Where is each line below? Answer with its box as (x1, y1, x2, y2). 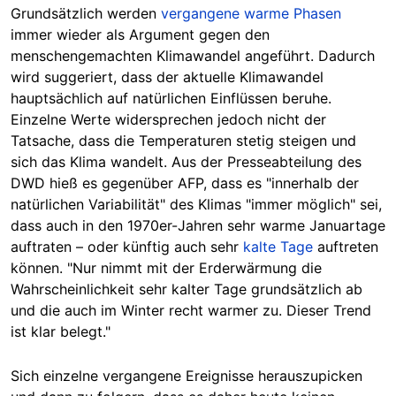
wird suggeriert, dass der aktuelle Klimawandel (11, 67, 324, 86)
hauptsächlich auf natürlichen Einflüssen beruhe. (11, 88, 331, 107)
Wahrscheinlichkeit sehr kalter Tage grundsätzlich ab (11, 279, 362, 298)
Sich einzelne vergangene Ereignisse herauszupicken (11, 366, 362, 385)
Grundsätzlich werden (11, 4, 161, 22)
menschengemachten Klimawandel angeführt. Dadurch (11, 46, 375, 65)
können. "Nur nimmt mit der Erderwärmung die (11, 258, 322, 277)
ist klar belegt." (11, 322, 110, 340)
